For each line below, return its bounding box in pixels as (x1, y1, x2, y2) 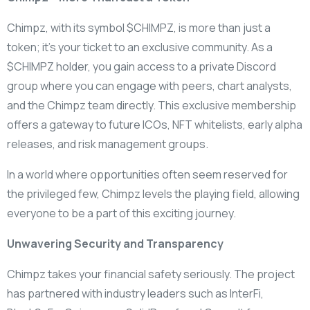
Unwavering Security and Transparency (7, 235, 224, 251)
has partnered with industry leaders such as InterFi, (7, 285, 264, 301)
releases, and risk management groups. (7, 136, 208, 152)
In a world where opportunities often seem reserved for (7, 166, 288, 182)
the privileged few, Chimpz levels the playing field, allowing (7, 185, 300, 201)
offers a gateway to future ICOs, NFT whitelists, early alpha (7, 116, 302, 132)
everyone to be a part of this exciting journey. (7, 205, 236, 221)
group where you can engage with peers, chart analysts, (7, 77, 292, 93)
